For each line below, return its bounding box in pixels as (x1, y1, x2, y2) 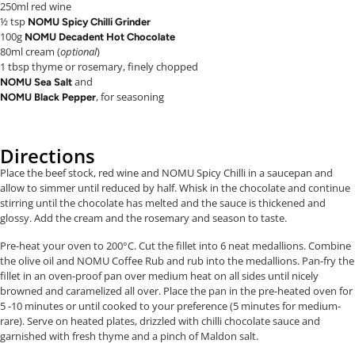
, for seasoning (96, 89, 164, 104)
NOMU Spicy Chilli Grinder (28, 15, 151, 28)
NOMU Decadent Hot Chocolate (25, 30, 175, 43)
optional (60, 44, 97, 59)
